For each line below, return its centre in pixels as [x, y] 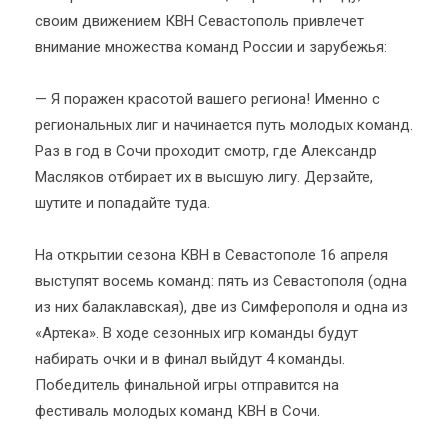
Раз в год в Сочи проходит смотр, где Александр [206, 151]
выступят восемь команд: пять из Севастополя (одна [221, 281]
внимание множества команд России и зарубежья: [211, 47]
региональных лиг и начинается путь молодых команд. [224, 125]
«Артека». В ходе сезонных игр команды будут [196, 333]
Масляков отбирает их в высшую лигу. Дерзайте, [204, 177]
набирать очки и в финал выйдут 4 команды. [190, 359]
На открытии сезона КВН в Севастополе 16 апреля [211, 255]
